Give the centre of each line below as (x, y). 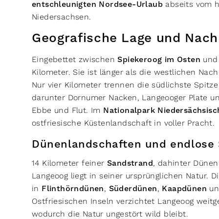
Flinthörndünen (73, 189)
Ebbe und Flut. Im (68, 110)
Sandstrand (130, 163)
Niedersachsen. (63, 17)
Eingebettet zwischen (75, 59)
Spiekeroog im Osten (159, 60)
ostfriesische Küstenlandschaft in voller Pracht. (125, 123)
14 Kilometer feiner (69, 163)
